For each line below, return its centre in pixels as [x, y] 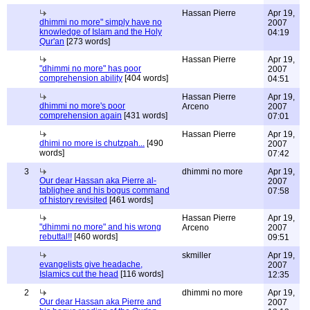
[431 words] [145, 116]
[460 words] [95, 237]
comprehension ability [81, 78]
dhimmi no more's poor [82, 106]
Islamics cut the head [79, 274]
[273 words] [87, 42]
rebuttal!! [56, 237]
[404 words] [145, 78]
